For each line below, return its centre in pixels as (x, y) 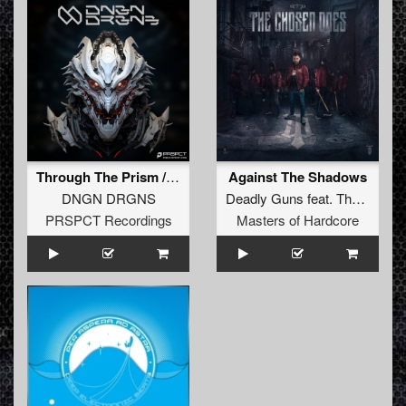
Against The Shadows (298, 177)
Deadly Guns (265, 198)
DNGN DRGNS (108, 198)
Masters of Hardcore (298, 220)
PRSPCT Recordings (108, 220)
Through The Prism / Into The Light (173, 177)
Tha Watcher (344, 198)
